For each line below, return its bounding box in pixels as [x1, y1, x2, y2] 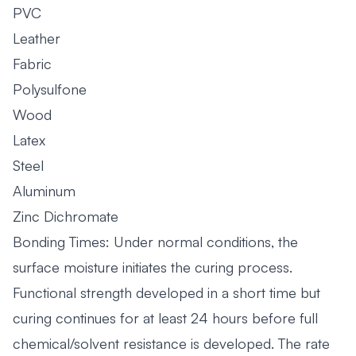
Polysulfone [13, 79, 87, 98]
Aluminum [13, 181, 75, 199]
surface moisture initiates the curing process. [13, 257, 292, 276]
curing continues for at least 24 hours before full [13, 308, 318, 327]
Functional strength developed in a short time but [13, 283, 320, 301]
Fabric [13, 54, 52, 72]
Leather [13, 29, 60, 47]
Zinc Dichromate [13, 207, 118, 225]
